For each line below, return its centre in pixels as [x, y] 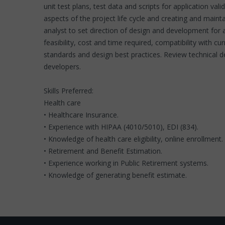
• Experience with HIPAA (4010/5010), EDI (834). [122, 127]
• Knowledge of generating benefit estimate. [116, 175]
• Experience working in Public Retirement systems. [126, 163]
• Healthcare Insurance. [82, 115]
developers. [63, 67]
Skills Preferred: [69, 91]
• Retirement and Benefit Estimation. [104, 151]
